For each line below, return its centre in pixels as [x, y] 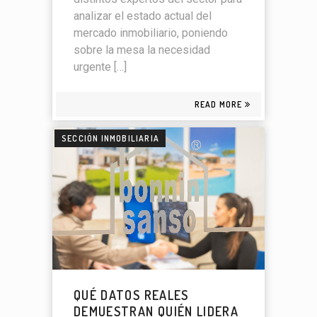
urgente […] [100, 67]
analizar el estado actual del [143, 16]
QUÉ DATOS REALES [131, 295]
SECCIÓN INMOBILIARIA [110, 139]
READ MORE [218, 105]
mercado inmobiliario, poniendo [151, 33]
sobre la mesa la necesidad [142, 50]
